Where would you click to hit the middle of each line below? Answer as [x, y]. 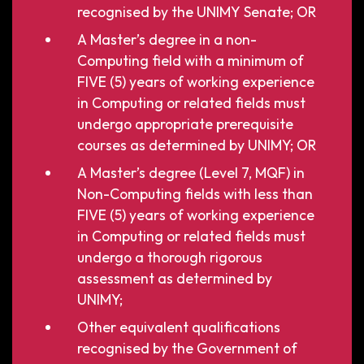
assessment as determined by [175, 278]
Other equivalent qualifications [179, 327]
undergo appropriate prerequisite [185, 123]
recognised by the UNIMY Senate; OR [197, 11]
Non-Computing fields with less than [195, 193]
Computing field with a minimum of [191, 60]
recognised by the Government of [187, 348]
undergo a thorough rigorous [170, 257]
